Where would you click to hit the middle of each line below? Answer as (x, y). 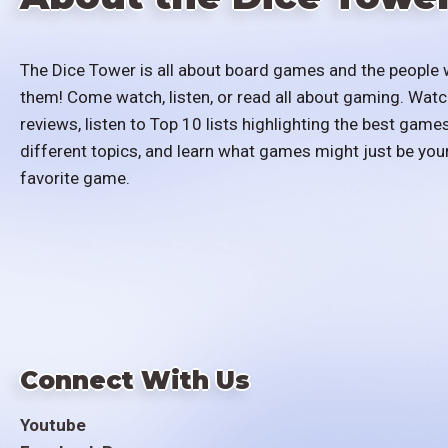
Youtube (53, 424)
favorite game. (75, 178)
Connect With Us (135, 379)
